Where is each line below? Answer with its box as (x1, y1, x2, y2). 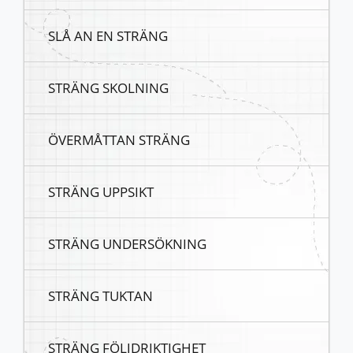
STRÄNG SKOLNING (48, 78, 169, 98)
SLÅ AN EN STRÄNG (48, 26, 168, 46)
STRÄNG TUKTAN (48, 286, 153, 306)
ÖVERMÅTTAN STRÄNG (48, 130, 190, 150)
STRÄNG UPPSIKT (48, 182, 154, 202)
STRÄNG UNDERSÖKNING (48, 234, 206, 254)
